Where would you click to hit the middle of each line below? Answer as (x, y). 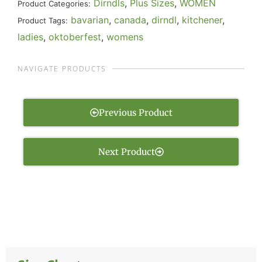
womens (125, 37)
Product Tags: (43, 20)
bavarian (90, 20)
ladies (30, 37)
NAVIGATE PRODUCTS (62, 68)
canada (130, 20)
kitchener (202, 20)
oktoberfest (75, 37)
